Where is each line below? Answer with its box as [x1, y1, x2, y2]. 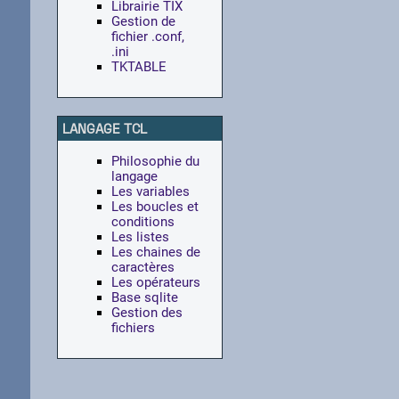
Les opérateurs [110, 274, 200, 291]
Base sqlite [110, 289, 178, 306]
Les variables [110, 183, 190, 200]
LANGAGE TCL [61, 120, 147, 137]
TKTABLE [110, 59, 167, 76]
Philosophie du [110, 153, 199, 170]
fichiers [110, 320, 155, 337]
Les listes [110, 229, 169, 246]
